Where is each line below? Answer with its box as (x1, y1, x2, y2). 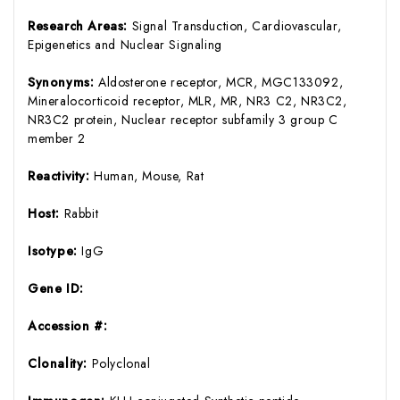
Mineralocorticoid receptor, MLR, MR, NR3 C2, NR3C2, (28, 91, 347, 110)
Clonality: (28, 354, 92, 372)
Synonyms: (28, 72, 98, 91)
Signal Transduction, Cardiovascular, (131, 16, 342, 35)
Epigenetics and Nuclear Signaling (28, 35, 222, 54)
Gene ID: (28, 279, 84, 297)
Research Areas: (28, 16, 132, 35)
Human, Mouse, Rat (94, 166, 204, 185)
